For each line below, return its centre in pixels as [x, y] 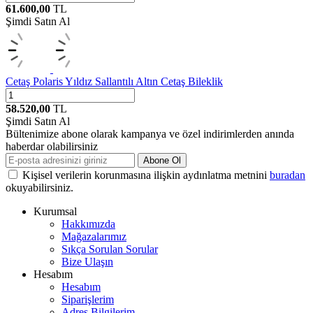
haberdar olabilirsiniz [52, 146]
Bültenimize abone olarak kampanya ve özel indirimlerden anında [150, 133]
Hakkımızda [88, 224]
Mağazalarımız [94, 236]
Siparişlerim [88, 299]
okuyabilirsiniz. [39, 187]
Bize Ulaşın [87, 261]
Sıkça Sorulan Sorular [110, 249]
